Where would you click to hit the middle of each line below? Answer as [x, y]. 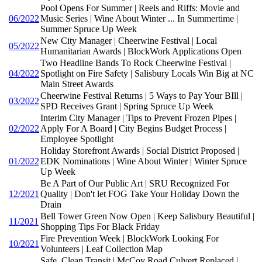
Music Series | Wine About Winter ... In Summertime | [139, 18]
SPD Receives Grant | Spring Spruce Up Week [127, 106]
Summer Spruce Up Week [89, 29]
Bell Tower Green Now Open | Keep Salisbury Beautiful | [147, 216]
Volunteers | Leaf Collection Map [101, 249]
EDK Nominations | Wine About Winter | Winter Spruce [144, 161]
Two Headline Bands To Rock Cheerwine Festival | [136, 63]
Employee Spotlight [77, 139]
